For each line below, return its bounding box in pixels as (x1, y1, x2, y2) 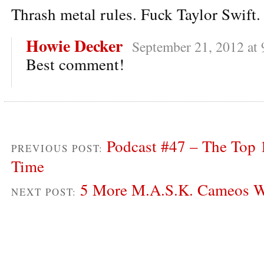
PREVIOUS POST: (11, 141, 107, 155)
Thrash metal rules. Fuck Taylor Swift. (11, 3, 260, 25)
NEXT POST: (11, 184, 80, 199)
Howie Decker (26, 33, 123, 58)
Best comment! (26, 53, 124, 75)
